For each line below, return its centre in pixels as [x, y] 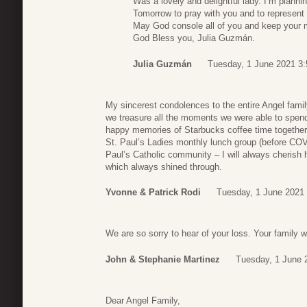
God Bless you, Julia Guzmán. [194, 38]
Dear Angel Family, [143, 300]
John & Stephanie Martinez [163, 259]
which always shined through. [164, 167]
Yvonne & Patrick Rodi [153, 193]
